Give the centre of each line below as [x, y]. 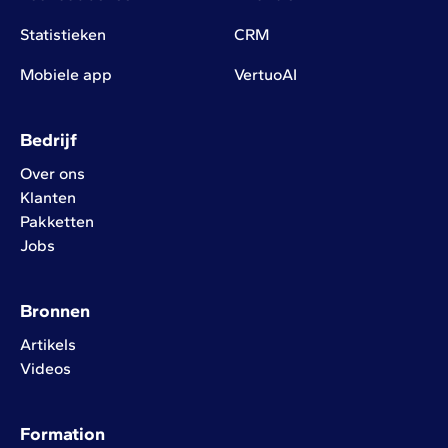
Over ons [52, 174]
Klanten [48, 198]
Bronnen [55, 311]
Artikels [48, 345]
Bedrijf [48, 140]
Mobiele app [66, 75]
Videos [45, 369]
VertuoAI [265, 75]
